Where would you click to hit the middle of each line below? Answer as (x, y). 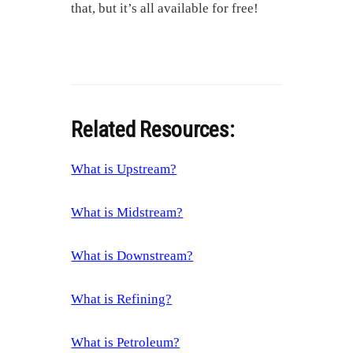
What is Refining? (122, 299)
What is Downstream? (132, 256)
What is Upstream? (124, 169)
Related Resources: (153, 130)
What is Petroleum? (126, 343)
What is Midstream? (127, 213)
